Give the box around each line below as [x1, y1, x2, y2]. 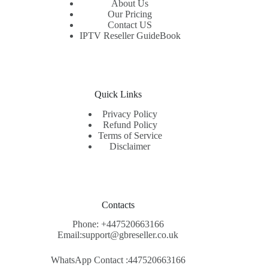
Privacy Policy [102, 108, 158, 119]
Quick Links [94, 89, 142, 99]
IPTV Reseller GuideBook [79, 30, 181, 41]
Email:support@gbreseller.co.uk [57, 230, 179, 240]
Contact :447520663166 [91, 255, 185, 266]
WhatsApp [50, 255, 92, 266]
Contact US [108, 19, 153, 30]
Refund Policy [102, 119, 157, 130]
